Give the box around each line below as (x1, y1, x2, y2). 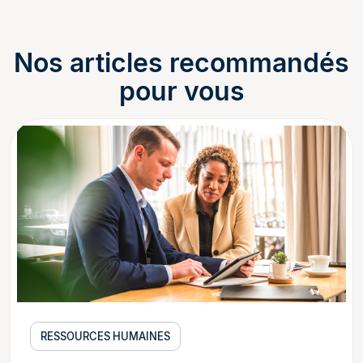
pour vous (118, 75, 245, 108)
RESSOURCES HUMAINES (41, 330, 170, 344)
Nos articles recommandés (14, 47, 349, 79)
